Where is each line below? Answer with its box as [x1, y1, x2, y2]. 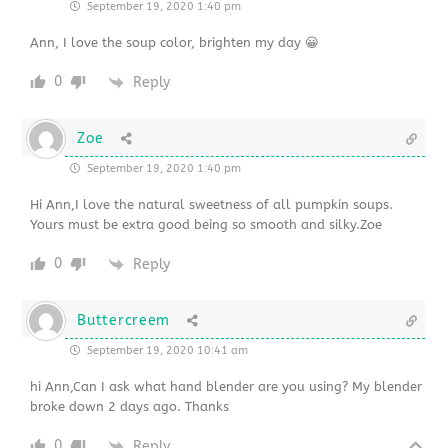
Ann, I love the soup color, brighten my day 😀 [30, 35, 320, 51]
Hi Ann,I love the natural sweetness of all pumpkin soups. [30, 197, 394, 213]
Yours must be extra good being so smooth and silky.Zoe [30, 217, 383, 233]
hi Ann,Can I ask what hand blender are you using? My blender [30, 379, 423, 395]
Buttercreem [77, 312, 171, 330]
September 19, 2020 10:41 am [84, 344, 249, 358]
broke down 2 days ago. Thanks [30, 399, 230, 415]
